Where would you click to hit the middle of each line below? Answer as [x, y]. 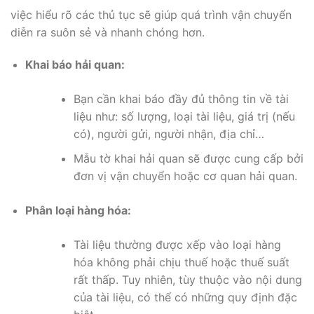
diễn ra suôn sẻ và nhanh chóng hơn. [108, 33]
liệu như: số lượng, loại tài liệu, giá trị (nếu [184, 117]
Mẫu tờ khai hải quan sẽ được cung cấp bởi [188, 158]
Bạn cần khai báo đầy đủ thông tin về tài [181, 99]
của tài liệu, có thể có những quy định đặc [185, 297]
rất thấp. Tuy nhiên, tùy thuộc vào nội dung [187, 279]
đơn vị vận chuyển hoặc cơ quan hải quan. [185, 176]
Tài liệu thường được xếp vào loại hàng [177, 244]
